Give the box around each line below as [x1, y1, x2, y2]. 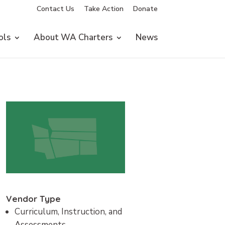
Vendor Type [6, 193, 61, 204]
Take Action [83, 4, 124, 14]
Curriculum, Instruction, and [14, 205, 122, 217]
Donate [133, 4, 158, 14]
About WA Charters [33, 32, 113, 43]
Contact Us [36, 4, 74, 14]
